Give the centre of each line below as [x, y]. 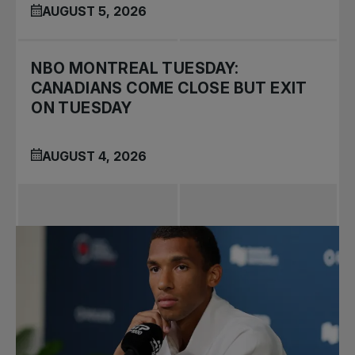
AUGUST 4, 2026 [95, 156]
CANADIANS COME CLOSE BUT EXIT [169, 88]
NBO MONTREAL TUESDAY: [135, 69]
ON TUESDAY [82, 108]
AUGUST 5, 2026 [95, 11]
